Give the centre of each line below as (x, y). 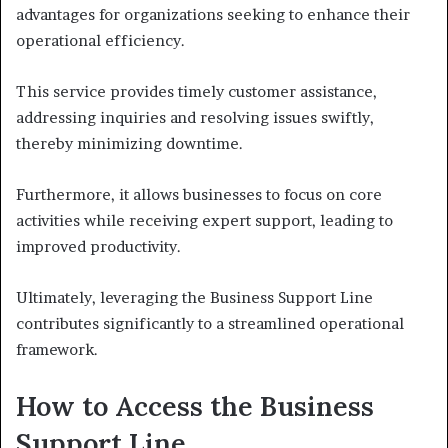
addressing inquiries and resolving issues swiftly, (195, 118)
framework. (57, 350)
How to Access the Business (195, 406)
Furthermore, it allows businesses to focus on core (199, 195)
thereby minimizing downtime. (129, 144)
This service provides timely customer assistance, (196, 92)
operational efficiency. (100, 41)
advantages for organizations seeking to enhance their (213, 15)
